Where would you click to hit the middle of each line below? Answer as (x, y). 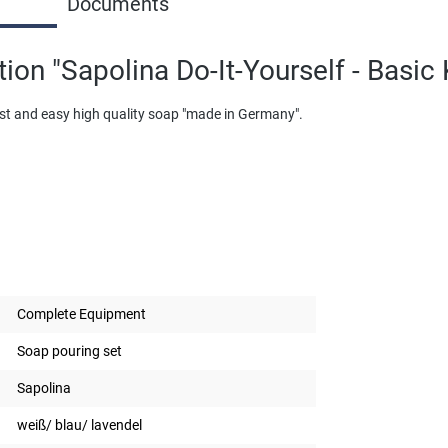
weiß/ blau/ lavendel (79, 424)
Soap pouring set (69, 350)
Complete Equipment (81, 313)
